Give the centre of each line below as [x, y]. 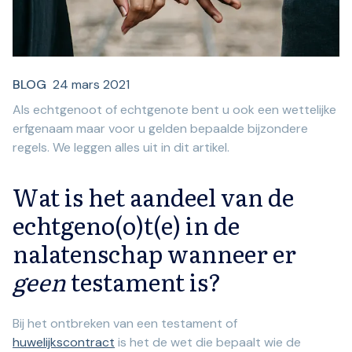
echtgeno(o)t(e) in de [126, 225]
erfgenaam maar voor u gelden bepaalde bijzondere [160, 129]
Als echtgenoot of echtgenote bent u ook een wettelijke [174, 110]
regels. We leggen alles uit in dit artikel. [121, 148]
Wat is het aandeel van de [153, 197]
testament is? [144, 282]
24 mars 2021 [91, 85]
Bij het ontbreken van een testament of [125, 324]
